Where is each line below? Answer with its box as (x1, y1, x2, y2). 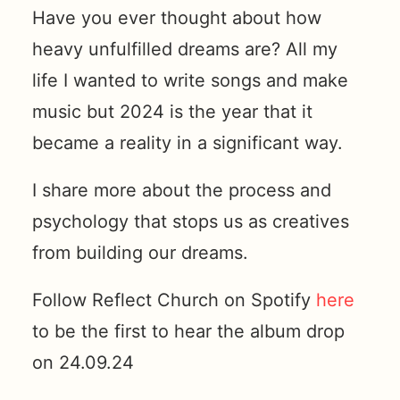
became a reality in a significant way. (32, 132, 343, 154)
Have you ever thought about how (32, 7, 321, 29)
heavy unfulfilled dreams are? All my (32, 38, 337, 60)
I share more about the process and (32, 179, 331, 201)
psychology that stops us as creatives (32, 211, 349, 232)
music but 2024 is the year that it (32, 101, 312, 122)
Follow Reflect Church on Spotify (32, 289, 316, 311)
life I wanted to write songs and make (32, 70, 348, 91)
